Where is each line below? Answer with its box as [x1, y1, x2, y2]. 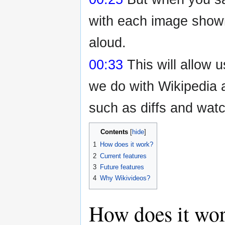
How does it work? [100, 141, 153, 149]
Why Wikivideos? [100, 174, 150, 182]
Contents [100, 128, 128, 136]
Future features [100, 163, 144, 171]
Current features [100, 152, 147, 160]
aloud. [89, 34, 126, 50]
